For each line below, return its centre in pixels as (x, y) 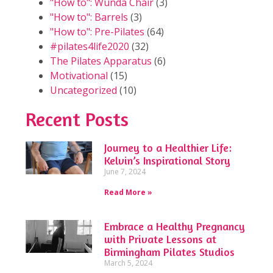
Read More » (129, 192)
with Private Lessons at (161, 239)
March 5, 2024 (129, 263)
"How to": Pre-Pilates (97, 31)
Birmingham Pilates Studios (170, 251)
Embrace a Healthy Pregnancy (175, 226)
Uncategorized (83, 90)
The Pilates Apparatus (101, 61)
